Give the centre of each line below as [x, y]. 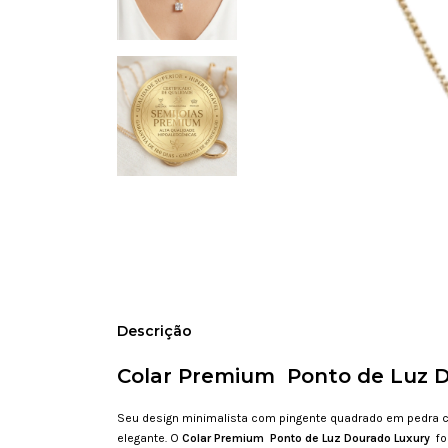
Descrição [154, 331]
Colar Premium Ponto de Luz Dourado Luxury [309, 438]
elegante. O [149, 438]
